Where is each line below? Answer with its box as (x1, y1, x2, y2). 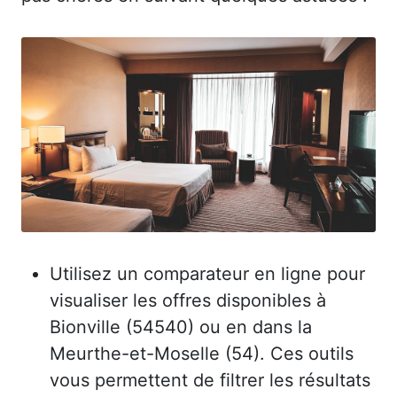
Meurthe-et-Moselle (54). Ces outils (50, 342, 354, 364)
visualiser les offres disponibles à (50, 289, 326, 311)
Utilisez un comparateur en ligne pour (50, 262, 365, 284)
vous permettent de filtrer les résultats (50, 369, 370, 391)
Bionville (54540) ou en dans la (50, 315, 312, 338)
